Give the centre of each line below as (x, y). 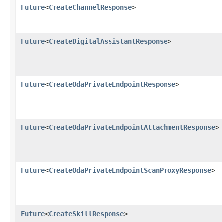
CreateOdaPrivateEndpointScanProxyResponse (130, 170)
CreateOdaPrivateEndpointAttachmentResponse (132, 127)
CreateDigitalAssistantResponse (108, 41)
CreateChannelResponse (90, 7)
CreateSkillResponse (86, 213)
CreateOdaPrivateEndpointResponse (112, 84)
